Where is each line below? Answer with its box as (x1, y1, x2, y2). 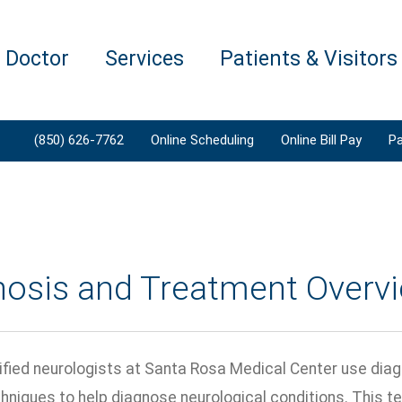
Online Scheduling (151, 132, 254, 148)
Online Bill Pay (281, 132, 362, 148)
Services (105, 47, 184, 71)
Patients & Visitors (220, 47, 398, 71)
